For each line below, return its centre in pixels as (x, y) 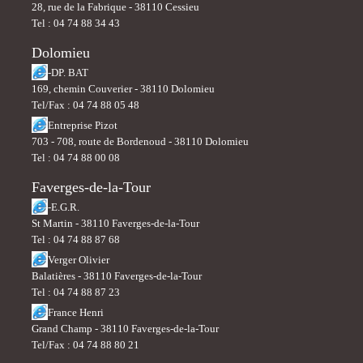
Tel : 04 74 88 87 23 (76, 292)
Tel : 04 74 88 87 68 (76, 239)
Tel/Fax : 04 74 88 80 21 (85, 345)
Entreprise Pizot (83, 125)
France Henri (76, 312)
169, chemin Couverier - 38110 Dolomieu (123, 89)
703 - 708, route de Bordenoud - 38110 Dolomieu (140, 141)
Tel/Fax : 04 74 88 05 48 (85, 105)
